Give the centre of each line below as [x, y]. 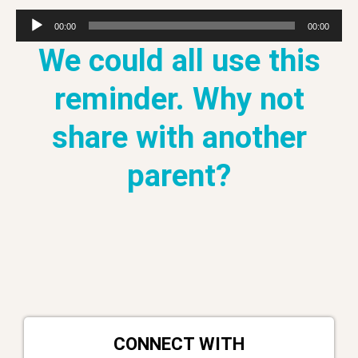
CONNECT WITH [179, 343]
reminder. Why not [179, 98]
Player [33, 37]
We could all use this [179, 60]
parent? [179, 175]
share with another [179, 137]
